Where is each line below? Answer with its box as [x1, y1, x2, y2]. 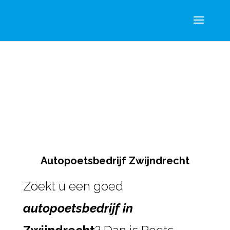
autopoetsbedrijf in [23, 201, 133, 216]
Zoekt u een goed [23, 179, 123, 194]
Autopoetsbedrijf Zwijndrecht [40, 155, 189, 167]
